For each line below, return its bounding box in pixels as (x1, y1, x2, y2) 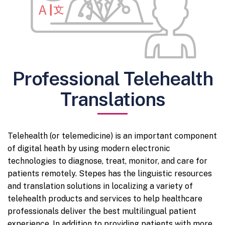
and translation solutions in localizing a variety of (8, 181, 193, 191)
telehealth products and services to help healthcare (8, 193, 202, 203)
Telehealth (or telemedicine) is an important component (8, 131, 217, 141)
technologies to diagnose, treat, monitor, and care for (8, 156, 207, 166)
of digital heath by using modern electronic (8, 143, 170, 153)
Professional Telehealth (12, 67, 213, 90)
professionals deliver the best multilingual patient (8, 206, 196, 216)
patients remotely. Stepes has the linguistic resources (8, 168, 212, 178)
